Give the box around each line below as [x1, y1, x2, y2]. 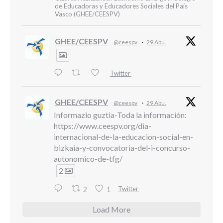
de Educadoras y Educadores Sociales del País [55, 2, 188, 10]
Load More [93, 204, 130, 214]
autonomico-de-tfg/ [54, 154, 122, 164]
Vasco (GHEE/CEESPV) [55, 10, 120, 18]
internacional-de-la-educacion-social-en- [54, 132, 193, 142]
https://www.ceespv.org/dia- [54, 121, 151, 131]
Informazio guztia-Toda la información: [54, 110, 187, 120]
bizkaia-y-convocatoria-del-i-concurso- [54, 143, 190, 153]
